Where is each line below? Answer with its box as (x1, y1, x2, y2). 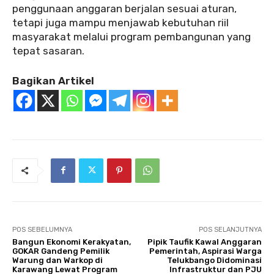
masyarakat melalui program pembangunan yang (12, 30, 251, 43)
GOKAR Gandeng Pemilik (12, 246, 109, 256)
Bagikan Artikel (12, 74, 94, 87)
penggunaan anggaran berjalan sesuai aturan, (12, 2, 237, 15)
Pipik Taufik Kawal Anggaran (147, 237, 262, 246)
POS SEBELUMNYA (12, 225, 72, 234)
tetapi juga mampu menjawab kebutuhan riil (12, 16, 229, 29)
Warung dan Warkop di (12, 255, 103, 265)
